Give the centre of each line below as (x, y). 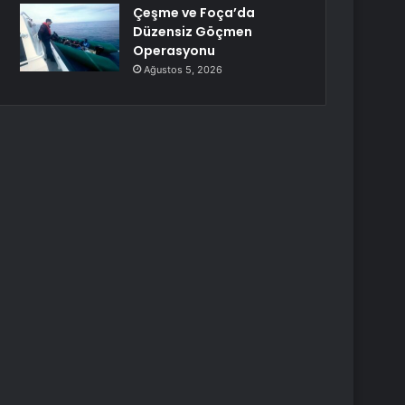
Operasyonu (174, 51)
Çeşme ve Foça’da (194, 13)
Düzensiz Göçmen (193, 32)
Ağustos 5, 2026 (184, 70)
